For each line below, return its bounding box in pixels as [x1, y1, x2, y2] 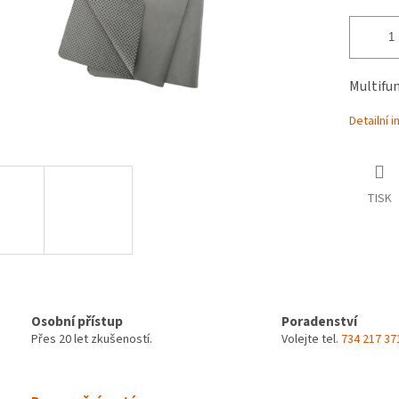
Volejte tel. [281, 330, 341, 349]
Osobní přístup [31, 312, 123, 332]
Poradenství [281, 312, 357, 332]
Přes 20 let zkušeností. [31, 330, 152, 349]
